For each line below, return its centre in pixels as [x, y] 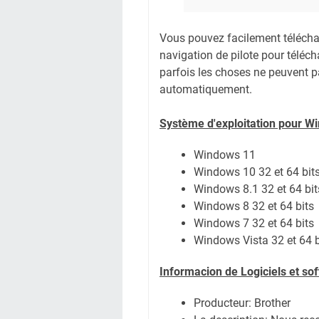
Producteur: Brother [242, 303]
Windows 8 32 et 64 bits [254, 206]
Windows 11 [225, 155]
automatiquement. [206, 89]
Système [182, 124]
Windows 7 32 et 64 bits [254, 223]
